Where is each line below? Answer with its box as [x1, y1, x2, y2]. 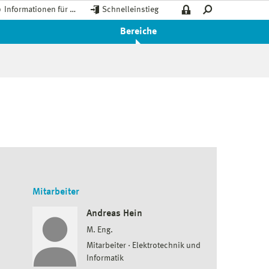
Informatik [86, 254, 124, 262]
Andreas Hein [86, 209, 142, 219]
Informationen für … [4, 5, 76, 14]
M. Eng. [86, 226, 113, 234]
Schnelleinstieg [102, 5, 159, 14]
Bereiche [119, 27, 157, 37]
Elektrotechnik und [131, 241, 201, 250]
